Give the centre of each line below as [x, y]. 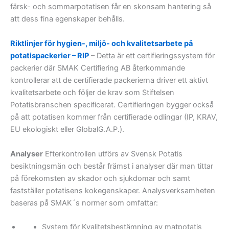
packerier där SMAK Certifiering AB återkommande [98, 68]
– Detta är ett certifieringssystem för [152, 55]
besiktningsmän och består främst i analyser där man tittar [112, 166]
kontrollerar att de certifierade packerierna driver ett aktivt [109, 80]
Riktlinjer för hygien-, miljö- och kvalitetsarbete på [101, 43]
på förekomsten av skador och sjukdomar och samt [100, 178]
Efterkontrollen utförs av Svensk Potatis [113, 154]
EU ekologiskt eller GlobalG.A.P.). [67, 129]
